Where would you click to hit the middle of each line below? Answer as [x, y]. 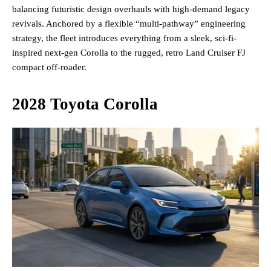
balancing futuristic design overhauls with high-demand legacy [131, 9]
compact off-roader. [49, 67]
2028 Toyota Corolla [85, 104]
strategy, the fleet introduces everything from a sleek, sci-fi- [124, 38]
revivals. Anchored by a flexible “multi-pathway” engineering [129, 24]
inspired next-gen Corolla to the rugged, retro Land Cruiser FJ [129, 53]
